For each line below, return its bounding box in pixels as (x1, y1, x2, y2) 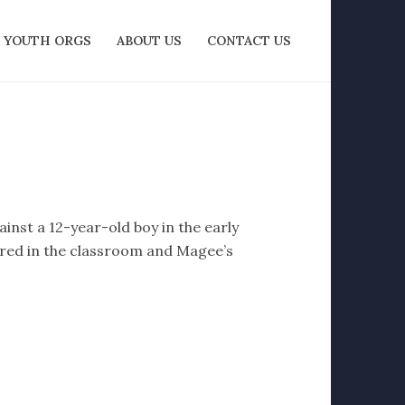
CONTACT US (207, 33, 291, 49)
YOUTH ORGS (4, 33, 91, 49)
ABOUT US (117, 33, 182, 49)
